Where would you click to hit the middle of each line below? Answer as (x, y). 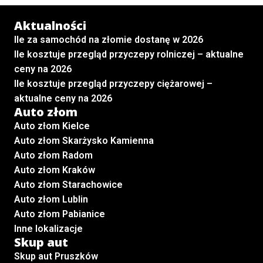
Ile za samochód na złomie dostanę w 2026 (109, 39)
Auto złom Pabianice (60, 214)
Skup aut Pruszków (56, 256)
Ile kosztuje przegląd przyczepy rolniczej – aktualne (129, 54)
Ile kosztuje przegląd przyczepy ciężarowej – (113, 83)
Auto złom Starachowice (68, 184)
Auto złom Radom (53, 155)
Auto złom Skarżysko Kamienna (84, 140)
